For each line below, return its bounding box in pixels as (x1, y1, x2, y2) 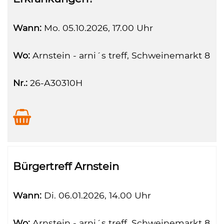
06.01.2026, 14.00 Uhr (56, 190, 151, 200)
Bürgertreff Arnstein (13, 160, 119, 172)
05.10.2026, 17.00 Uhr (60, 22, 153, 33)
